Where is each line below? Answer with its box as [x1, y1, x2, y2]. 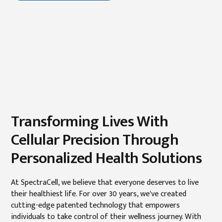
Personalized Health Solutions [11, 145, 202, 171]
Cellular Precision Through [11, 126, 179, 153]
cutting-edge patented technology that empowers [11, 199, 180, 212]
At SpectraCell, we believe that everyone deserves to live [11, 176, 199, 189]
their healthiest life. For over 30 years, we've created [11, 187, 187, 201]
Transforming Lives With [11, 108, 168, 135]
